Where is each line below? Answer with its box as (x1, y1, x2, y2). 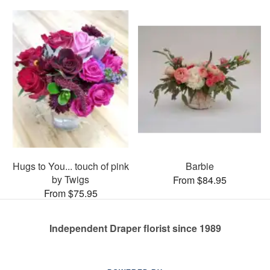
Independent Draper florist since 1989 (49, 221, 221, 236)
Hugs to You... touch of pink (12, 159, 129, 174)
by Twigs (52, 172, 89, 187)
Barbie (185, 159, 214, 174)
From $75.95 (43, 186, 98, 201)
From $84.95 (172, 173, 227, 187)
